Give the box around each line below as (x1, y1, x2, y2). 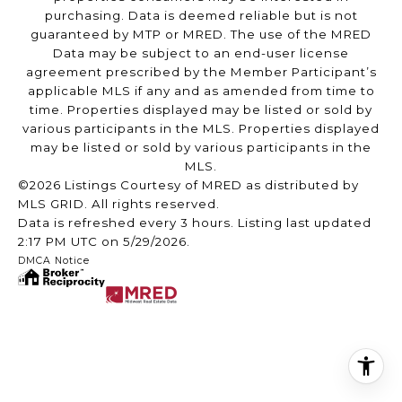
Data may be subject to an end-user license (53, 46, 349, 61)
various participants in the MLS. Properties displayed (22, 121, 380, 136)
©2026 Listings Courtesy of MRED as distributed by (18, 178, 359, 193)
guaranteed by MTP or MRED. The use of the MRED (31, 27, 371, 42)
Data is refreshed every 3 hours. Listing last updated (18, 215, 371, 231)
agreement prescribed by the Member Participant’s (25, 65, 377, 80)
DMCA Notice (18, 255, 90, 267)
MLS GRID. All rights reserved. (18, 197, 220, 212)
